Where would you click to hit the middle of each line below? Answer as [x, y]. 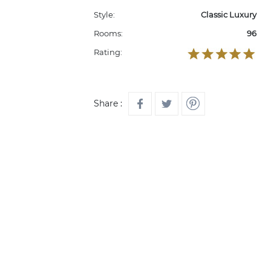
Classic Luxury [228, 15]
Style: [104, 15]
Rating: [108, 52]
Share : [108, 103]
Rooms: [108, 33]
